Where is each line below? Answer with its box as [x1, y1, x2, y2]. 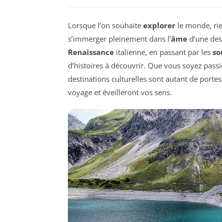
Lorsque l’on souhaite [68, 20, 143, 30]
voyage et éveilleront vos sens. [68, 87, 172, 97]
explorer [143, 20, 175, 30]
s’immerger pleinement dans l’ [68, 33, 171, 44]
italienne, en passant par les [114, 47, 213, 57]
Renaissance [68, 47, 114, 57]
